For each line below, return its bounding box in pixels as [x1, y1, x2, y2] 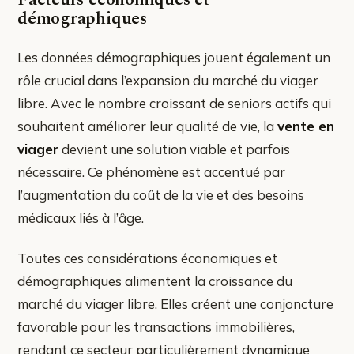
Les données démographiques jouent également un [17, 48, 330, 66]
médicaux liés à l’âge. [17, 209, 144, 226]
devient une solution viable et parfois [58, 140, 290, 157]
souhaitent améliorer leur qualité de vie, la [17, 117, 277, 134]
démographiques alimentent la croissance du [17, 272, 292, 289]
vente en [277, 117, 334, 134]
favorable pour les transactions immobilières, [17, 318, 295, 335]
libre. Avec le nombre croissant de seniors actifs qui [17, 94, 331, 111]
